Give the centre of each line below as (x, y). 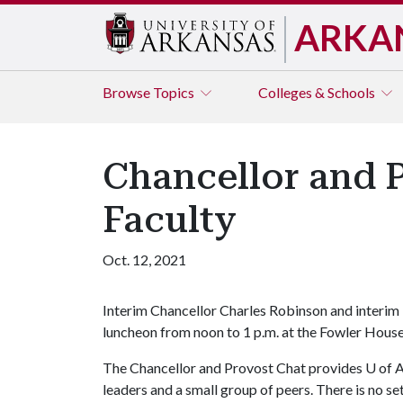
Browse (128, 92)
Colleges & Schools (318, 92)
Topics (175, 92)
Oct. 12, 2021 (144, 260)
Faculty (170, 220)
